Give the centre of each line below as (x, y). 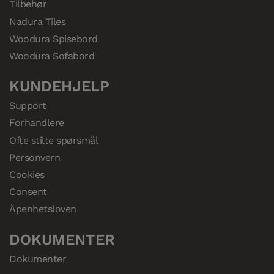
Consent (28, 192)
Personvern (35, 157)
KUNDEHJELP (59, 86)
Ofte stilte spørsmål (54, 140)
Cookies (27, 175)
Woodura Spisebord (54, 39)
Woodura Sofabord (52, 56)
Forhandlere (37, 123)
